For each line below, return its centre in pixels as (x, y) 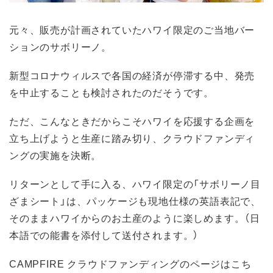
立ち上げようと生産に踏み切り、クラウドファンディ (132, 137)
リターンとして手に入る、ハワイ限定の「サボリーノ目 (135, 184)
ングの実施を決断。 (55, 154)
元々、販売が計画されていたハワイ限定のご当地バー (132, 29)
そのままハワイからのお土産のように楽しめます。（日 (135, 218)
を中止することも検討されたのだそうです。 (112, 92)
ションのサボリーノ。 (61, 46)
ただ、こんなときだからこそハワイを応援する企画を (132, 120)
